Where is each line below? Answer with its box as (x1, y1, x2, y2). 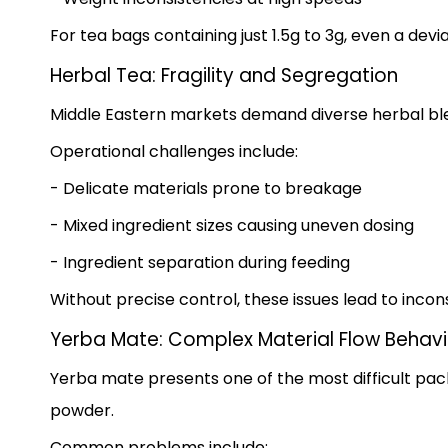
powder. (50, 398, 114, 422)
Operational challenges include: (50, 139, 298, 163)
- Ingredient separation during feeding (50, 250, 350, 274)
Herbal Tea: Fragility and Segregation (50, 61, 398, 89)
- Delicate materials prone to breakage (50, 176, 362, 200)
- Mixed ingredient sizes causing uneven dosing (50, 213, 414, 237)
